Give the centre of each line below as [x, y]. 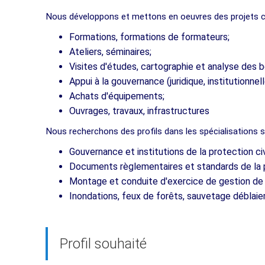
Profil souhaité [103, 243]
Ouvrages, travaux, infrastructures [139, 111]
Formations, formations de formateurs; [149, 37]
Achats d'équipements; [117, 96]
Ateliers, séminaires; [110, 51]
